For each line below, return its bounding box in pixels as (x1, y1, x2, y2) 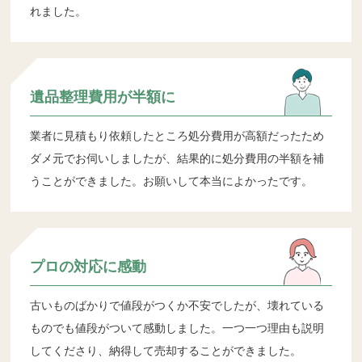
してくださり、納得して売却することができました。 (30, 343, 302, 357)
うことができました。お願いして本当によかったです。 (30, 174, 314, 187)
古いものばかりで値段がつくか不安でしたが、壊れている (30, 298, 325, 312)
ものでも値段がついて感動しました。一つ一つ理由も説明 (30, 321, 325, 335)
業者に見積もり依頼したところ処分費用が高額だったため (30, 128, 325, 142)
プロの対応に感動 (30, 258, 147, 275)
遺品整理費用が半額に (30, 88, 176, 105)
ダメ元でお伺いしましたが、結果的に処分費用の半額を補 (30, 151, 325, 165)
